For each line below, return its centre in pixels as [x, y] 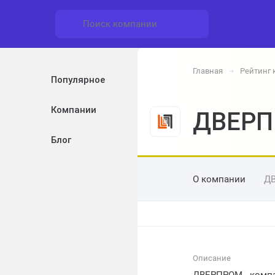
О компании [219, 179]
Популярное [78, 80]
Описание [212, 258]
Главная [208, 71]
